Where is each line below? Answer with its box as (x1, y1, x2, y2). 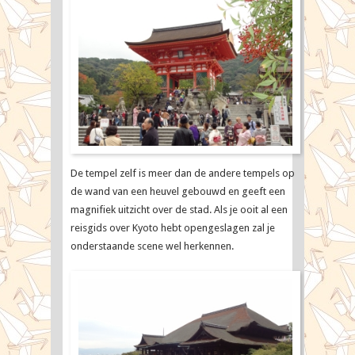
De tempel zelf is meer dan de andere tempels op (71, 166, 295, 179)
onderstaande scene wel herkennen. (71, 239, 234, 252)
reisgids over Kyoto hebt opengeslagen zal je (71, 221, 275, 234)
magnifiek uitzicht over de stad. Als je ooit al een (71, 203, 288, 216)
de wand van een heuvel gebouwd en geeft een (71, 185, 285, 197)
